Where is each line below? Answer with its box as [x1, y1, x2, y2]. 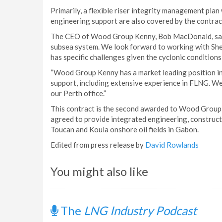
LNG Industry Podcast [84, 203, 197, 218]
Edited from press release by [51, 140, 145, 149]
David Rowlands [145, 140, 199, 149]
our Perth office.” [51, 89, 106, 98]
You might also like [51, 164, 148, 178]
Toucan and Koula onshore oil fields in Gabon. [51, 125, 199, 134]
